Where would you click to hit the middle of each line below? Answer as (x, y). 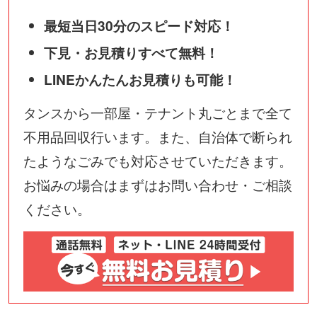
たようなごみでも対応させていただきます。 (157, 160)
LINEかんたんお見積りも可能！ (140, 79)
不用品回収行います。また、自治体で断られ (157, 136)
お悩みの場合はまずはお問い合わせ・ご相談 (157, 184)
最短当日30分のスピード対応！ (139, 25)
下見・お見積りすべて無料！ (132, 52)
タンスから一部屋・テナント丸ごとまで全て (157, 112)
